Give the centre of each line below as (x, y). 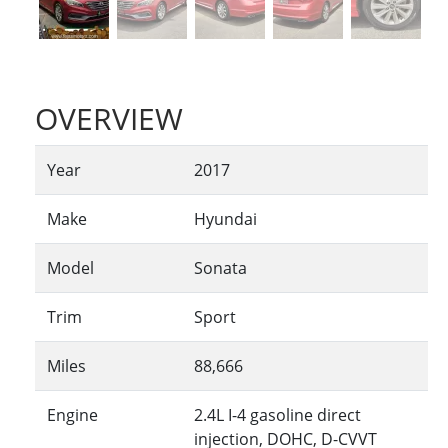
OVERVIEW (109, 118)
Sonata (220, 267)
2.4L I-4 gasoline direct (277, 414)
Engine (72, 414)
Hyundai (225, 218)
